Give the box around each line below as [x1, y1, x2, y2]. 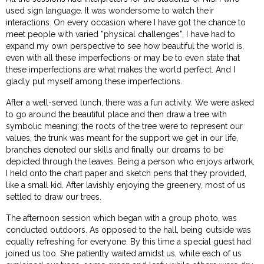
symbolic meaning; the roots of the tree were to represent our [6, 121, 243, 131]
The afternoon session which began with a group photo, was [6, 213, 237, 223]
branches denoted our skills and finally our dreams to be [6, 144, 223, 154]
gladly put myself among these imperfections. [6, 76, 183, 86]
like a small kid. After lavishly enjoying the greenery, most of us [6, 180, 246, 190]
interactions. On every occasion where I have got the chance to [6, 17, 246, 27]
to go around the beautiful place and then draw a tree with [6, 109, 227, 119]
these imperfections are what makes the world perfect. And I [6, 64, 235, 74]
